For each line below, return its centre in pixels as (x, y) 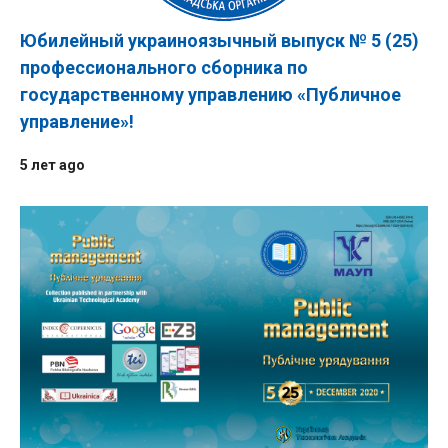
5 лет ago (52, 165)
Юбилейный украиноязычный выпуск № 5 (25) (219, 40)
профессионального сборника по (164, 67)
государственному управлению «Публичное (210, 94)
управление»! (77, 121)
